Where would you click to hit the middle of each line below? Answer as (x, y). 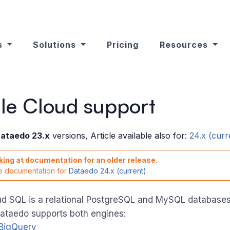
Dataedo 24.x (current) (107, 171)
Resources (185, 45)
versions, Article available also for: (119, 136)
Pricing (123, 45)
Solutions (56, 45)
